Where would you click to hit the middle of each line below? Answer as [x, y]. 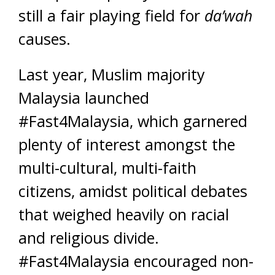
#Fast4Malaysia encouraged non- [136, 261]
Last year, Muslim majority [112, 74]
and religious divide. [89, 237]
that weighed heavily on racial [124, 214]
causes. [45, 38]
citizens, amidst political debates [133, 191]
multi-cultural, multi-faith [107, 167]
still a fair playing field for [111, 15]
